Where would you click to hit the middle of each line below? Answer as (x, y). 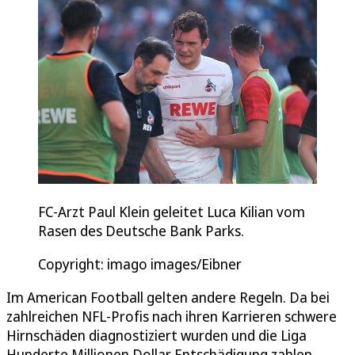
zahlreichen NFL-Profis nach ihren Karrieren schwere (172, 316)
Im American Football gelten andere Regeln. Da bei (168, 297)
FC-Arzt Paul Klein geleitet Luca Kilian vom (172, 211)
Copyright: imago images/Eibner (140, 263)
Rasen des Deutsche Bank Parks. (141, 230)
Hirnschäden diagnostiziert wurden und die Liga (157, 335)
